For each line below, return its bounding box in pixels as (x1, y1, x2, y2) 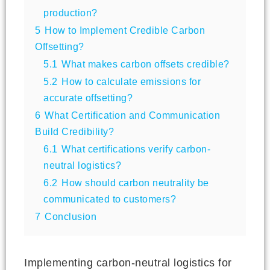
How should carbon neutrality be (61, 177, 209, 188)
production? (43, 7, 98, 18)
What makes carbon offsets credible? (61, 58, 230, 69)
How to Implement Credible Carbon (45, 24, 205, 36)
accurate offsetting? (43, 92, 133, 103)
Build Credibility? (35, 125, 114, 137)
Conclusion (45, 210, 96, 222)
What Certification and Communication (45, 109, 220, 121)
